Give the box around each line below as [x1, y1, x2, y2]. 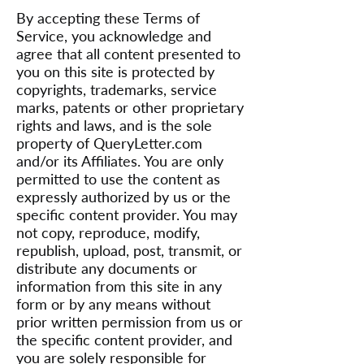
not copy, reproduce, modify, [16, 223, 200, 241]
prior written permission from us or [16, 313, 243, 331]
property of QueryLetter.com [16, 134, 202, 152]
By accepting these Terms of [16, 9, 200, 27]
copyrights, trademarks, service [16, 80, 217, 98]
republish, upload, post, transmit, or [16, 241, 242, 259]
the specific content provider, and [16, 331, 232, 349]
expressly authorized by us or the [16, 188, 231, 206]
